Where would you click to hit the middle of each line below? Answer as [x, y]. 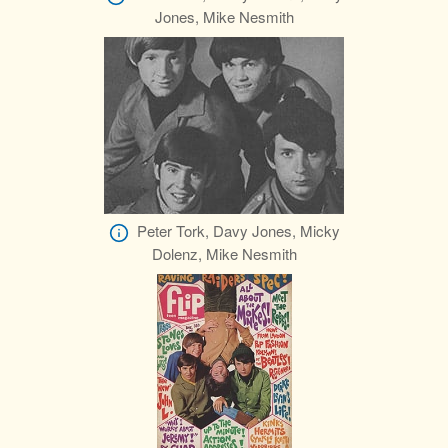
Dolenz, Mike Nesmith [224, 254]
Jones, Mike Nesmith [224, 17]
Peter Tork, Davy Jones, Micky [238, 231]
